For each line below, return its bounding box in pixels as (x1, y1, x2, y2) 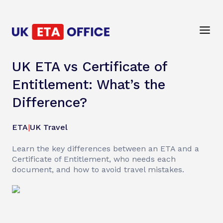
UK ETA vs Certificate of (12, 59, 167, 75)
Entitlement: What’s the (12, 77, 165, 93)
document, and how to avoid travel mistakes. (12, 165, 184, 174)
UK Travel (30, 122, 68, 132)
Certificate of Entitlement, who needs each (12, 154, 176, 164)
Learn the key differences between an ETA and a (12, 144, 199, 153)
